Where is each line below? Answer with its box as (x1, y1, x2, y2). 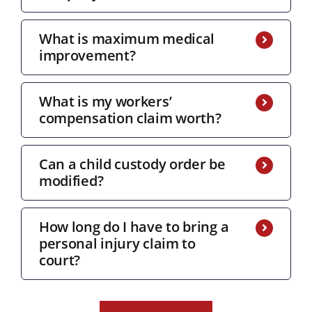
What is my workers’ (38, 91, 172, 111)
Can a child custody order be (38, 154, 226, 173)
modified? (38, 171, 104, 190)
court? (38, 250, 81, 270)
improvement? (38, 45, 136, 65)
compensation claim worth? (38, 108, 221, 127)
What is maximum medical (38, 29, 215, 48)
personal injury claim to (38, 233, 196, 253)
